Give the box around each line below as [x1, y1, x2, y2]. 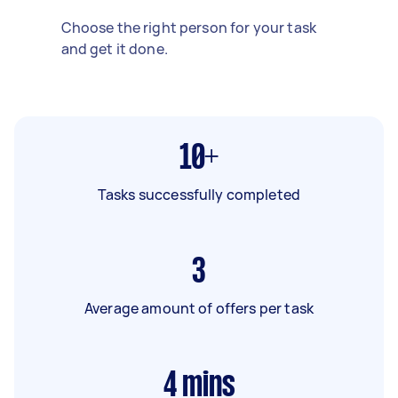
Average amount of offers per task [84, 298, 314, 318]
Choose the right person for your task [60, 17, 317, 37]
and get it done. [60, 38, 168, 59]
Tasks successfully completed [97, 184, 301, 204]
